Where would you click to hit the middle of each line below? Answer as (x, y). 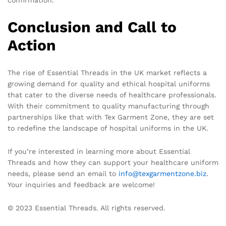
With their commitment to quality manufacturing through (108, 106)
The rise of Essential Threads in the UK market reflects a (107, 73)
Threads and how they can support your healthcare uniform (113, 162)
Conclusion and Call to (92, 27)
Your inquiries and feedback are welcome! (81, 184)
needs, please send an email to (63, 173)
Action (32, 45)
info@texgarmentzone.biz (162, 173)
